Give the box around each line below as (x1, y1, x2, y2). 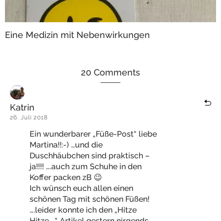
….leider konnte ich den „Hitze (30, 205, 137, 215)
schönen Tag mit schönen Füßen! (30, 194, 149, 204)
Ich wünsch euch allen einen (30, 184, 133, 193)
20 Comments (81, 67, 140, 77)
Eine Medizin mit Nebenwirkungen (5, 30, 150, 40)
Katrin (10, 102, 35, 112)
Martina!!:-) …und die (30, 140, 103, 149)
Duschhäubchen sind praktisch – (30, 151, 149, 160)
